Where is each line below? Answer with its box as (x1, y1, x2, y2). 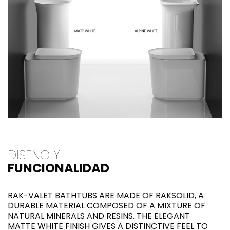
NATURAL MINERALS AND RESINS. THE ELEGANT (8, 209, 190, 222)
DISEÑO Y (8, 146, 60, 163)
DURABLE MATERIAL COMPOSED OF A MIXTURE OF (8, 199, 205, 212)
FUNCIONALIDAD (8, 159, 109, 177)
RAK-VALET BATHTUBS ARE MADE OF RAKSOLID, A (8, 189, 204, 201)
